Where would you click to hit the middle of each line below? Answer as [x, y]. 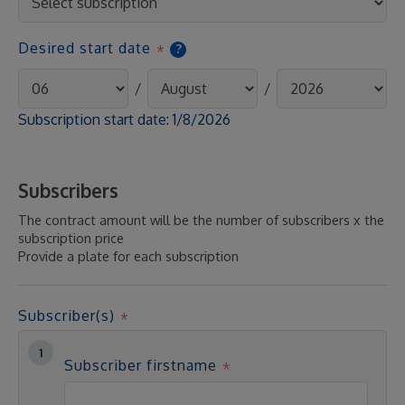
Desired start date [85, 48]
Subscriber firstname [141, 365]
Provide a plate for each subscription [128, 256]
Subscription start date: [95, 119]
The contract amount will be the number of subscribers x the [201, 220]
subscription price [71, 238]
